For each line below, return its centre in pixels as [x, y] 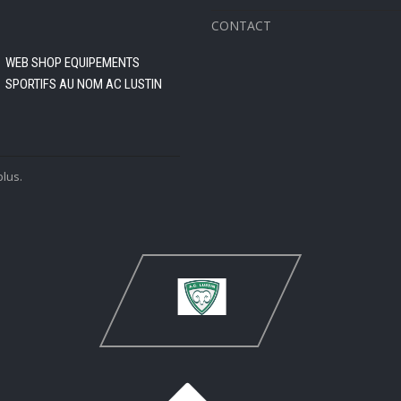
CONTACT [241, 25]
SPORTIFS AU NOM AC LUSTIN [83, 84]
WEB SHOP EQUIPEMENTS [72, 62]
